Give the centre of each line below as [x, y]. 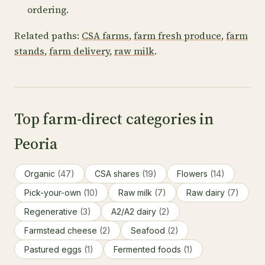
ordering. [48, 9]
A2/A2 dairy [135, 211]
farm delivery [79, 51]
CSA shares [118, 174]
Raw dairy [207, 193]
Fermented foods [148, 249]
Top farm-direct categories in [114, 119]
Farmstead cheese [62, 230]
